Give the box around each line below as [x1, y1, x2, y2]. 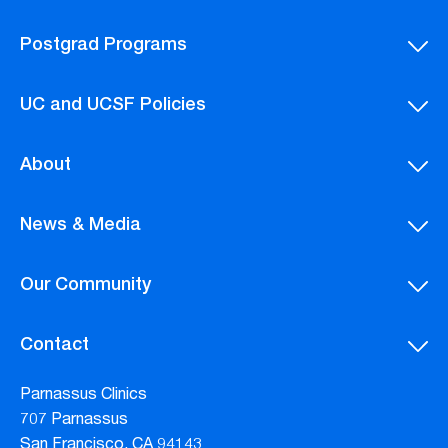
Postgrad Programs [20, 37, 187, 56]
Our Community [20, 277, 151, 296]
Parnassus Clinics [20, 388, 147, 405]
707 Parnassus [20, 413, 128, 430]
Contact [20, 337, 89, 356]
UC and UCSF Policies [20, 97, 206, 116]
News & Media [20, 217, 141, 236]
